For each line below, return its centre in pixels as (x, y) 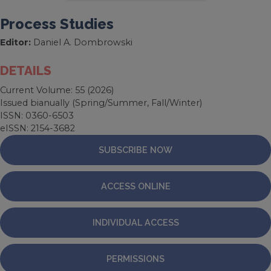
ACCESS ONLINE (135, 186)
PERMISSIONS (135, 259)
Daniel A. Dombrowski (82, 43)
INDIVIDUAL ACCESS (135, 223)
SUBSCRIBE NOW (135, 150)
